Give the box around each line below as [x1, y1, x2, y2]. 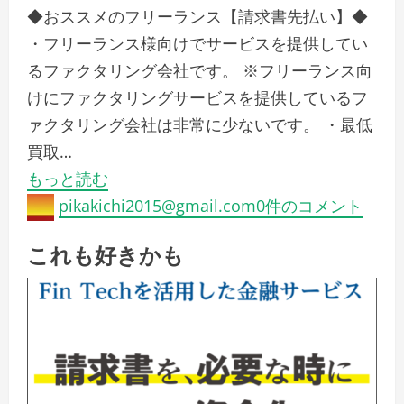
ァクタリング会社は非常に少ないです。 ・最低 [27, 113, 372, 135]
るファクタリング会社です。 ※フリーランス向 [27, 59, 372, 81]
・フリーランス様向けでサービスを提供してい [27, 32, 368, 54]
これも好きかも [27, 236, 184, 270]
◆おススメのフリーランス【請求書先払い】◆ [27, 5, 368, 27]
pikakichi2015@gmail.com [59, 194, 256, 216]
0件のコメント [256, 194, 363, 216]
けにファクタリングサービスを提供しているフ [27, 86, 368, 108]
